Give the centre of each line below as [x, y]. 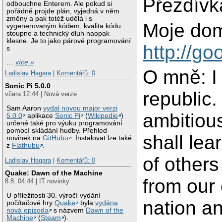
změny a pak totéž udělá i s [50, 18]
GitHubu [56, 138]
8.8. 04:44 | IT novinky [37, 181]
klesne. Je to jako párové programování [69, 41]
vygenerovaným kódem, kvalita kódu [64, 26]
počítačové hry [31, 203]
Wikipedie [103, 116]
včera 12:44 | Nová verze [41, 94]
